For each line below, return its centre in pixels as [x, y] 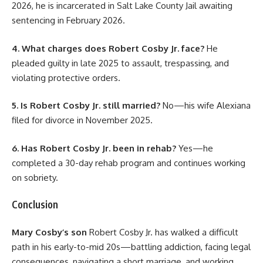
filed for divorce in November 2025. [82, 120]
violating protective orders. [66, 77]
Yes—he [195, 148]
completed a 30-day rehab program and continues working [129, 163]
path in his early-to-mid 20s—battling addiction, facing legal [131, 247]
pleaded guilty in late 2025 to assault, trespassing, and [120, 63]
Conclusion [35, 205]
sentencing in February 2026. [68, 21]
